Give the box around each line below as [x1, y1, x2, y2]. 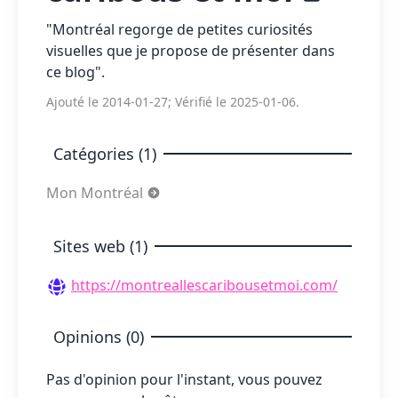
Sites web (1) [53, 235, 147, 257]
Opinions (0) [53, 325, 144, 347]
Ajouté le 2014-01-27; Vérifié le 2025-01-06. [46, 93, 299, 110]
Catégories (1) [53, 143, 156, 164]
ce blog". [46, 62, 105, 82]
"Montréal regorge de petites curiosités [46, 20, 313, 39]
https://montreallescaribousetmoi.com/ [71, 275, 338, 295]
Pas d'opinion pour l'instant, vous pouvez [46, 369, 322, 389]
